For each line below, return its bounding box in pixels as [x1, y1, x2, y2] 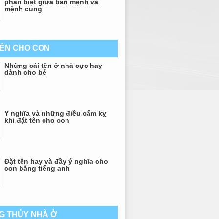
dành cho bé [4, 68, 46, 76]
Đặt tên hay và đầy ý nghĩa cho [4, 157, 108, 165]
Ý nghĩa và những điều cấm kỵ [4, 109, 106, 117]
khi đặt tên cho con [4, 116, 69, 124]
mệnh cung [4, 5, 42, 13]
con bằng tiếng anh [4, 164, 70, 172]
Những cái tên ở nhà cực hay [4, 62, 102, 69]
